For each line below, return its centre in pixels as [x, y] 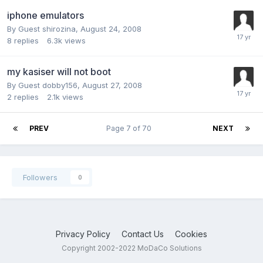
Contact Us [143, 234]
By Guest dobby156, [45, 85]
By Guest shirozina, [44, 28]
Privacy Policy [83, 234]
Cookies [191, 234]
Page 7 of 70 [131, 128]
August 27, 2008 [112, 85]
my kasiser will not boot [59, 71]
